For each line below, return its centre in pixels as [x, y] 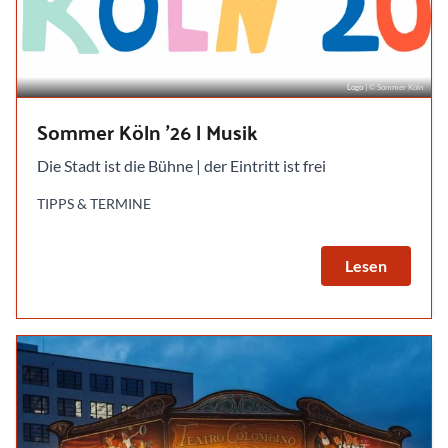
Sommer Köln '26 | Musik [147, 131]
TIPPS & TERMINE [94, 203]
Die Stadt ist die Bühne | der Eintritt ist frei [181, 165]
